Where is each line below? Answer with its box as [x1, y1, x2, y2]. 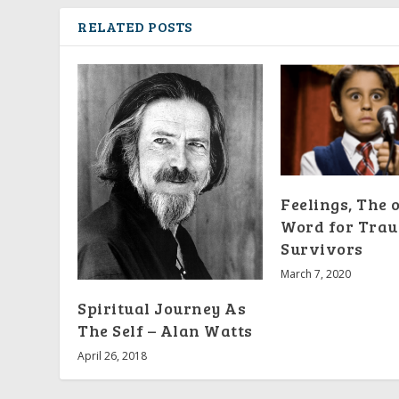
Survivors [281, 237, 363, 259]
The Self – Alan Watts [77, 319, 253, 341]
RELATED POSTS [77, 17, 192, 37]
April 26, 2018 [77, 347, 148, 363]
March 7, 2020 [281, 265, 352, 281]
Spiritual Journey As [77, 297, 247, 319]
